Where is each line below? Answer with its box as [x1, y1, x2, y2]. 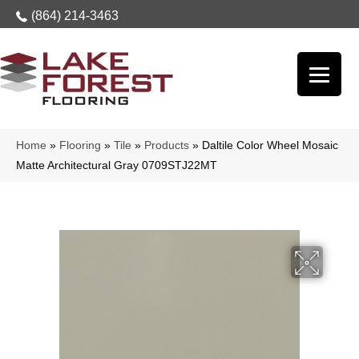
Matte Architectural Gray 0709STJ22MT [16, 159, 217, 171]
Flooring [59, 139, 101, 151]
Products [144, 139, 189, 151]
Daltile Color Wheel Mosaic [202, 139, 338, 151]
